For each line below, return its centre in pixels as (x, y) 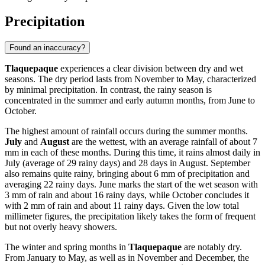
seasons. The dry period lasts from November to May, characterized (130, 79)
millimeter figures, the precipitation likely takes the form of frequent (130, 216)
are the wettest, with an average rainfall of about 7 (163, 142)
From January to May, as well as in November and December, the (127, 258)
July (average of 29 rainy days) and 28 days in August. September (127, 163)
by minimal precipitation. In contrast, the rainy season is (108, 90)
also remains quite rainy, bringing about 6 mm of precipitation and (127, 174)
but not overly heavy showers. (61, 227)
